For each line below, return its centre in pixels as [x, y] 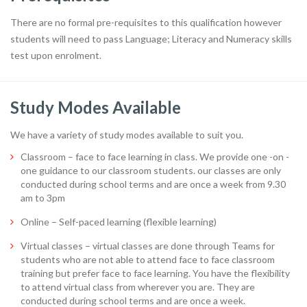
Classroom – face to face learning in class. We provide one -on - [155, 156]
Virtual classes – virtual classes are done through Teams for [148, 245]
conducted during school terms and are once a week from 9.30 [153, 184]
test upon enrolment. [56, 55]
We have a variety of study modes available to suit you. [127, 134]
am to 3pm [43, 197]
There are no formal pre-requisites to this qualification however [146, 22]
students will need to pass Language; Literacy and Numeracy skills [151, 38]
